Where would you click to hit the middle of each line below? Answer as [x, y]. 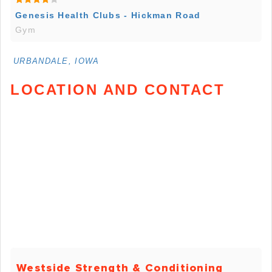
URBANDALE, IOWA [56, 61]
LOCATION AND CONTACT [117, 90]
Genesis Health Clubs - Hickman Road [108, 15]
